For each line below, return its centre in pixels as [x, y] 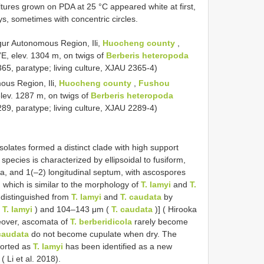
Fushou [154, 83]
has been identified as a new [118, 246]
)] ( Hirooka [175, 209]
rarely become [160, 221]
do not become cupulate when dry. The [103, 234]
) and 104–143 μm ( [72, 209]
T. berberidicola [101, 221]
